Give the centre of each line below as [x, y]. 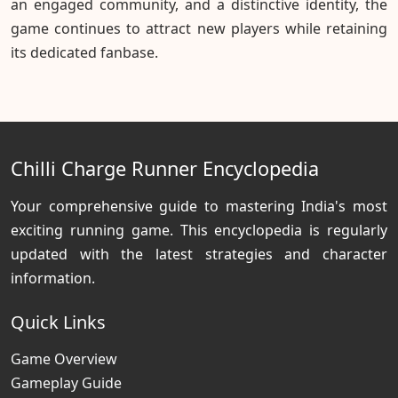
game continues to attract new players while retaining [199, 29]
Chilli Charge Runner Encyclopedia [165, 169]
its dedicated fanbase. [84, 53]
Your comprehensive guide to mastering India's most [199, 207]
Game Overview [64, 359]
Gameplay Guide [66, 383]
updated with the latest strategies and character [199, 255]
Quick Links [58, 322]
